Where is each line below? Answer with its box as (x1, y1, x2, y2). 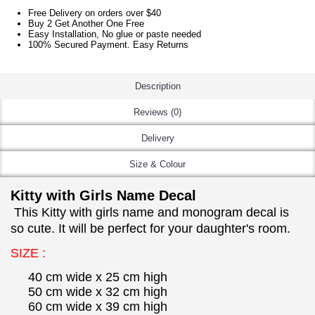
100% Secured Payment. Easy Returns (28, 39, 188, 50)
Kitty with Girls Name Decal (11, 188, 196, 203)
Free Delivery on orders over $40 (28, 8, 161, 18)
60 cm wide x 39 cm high (11, 300, 185, 314)
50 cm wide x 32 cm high (11, 285, 185, 299)
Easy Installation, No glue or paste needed (28, 29, 201, 39)
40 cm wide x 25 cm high (11, 270, 167, 284)
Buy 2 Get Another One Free (28, 18, 144, 29)
